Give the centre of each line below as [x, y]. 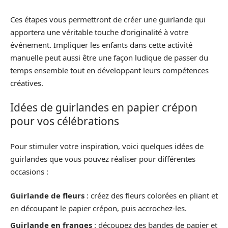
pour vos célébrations [65, 121]
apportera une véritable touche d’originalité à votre [99, 32]
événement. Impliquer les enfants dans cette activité [101, 45]
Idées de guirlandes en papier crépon [104, 107]
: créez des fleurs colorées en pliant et [151, 195]
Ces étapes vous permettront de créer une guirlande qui [108, 19]
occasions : [29, 171]
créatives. [27, 83]
